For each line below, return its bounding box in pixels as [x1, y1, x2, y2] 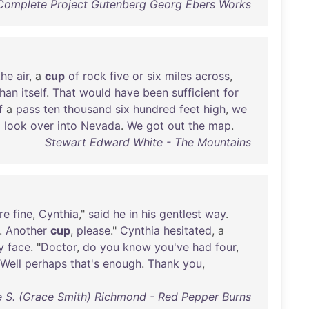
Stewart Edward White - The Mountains [44, 135, 251, 149]
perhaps [25, 257, 67, 270]
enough [103, 257, 141, 270]
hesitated [163, 223, 212, 237]
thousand [63, 102, 112, 116]
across [195, 69, 230, 83]
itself [21, 86, 46, 99]
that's [70, 257, 99, 270]
